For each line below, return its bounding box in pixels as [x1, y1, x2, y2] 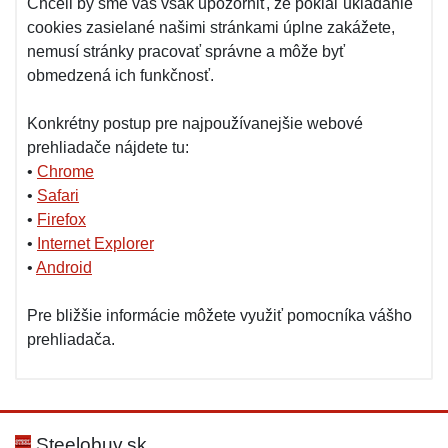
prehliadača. [27, 331, 115, 348]
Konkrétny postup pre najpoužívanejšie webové [27, 115, 363, 132]
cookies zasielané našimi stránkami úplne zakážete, [27, 19, 395, 36]
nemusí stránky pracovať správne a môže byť [27, 43, 345, 60]
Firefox [37, 211, 86, 228]
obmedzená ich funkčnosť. [27, 67, 214, 84]
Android [36, 259, 92, 276]
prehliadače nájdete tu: [27, 139, 189, 156]
